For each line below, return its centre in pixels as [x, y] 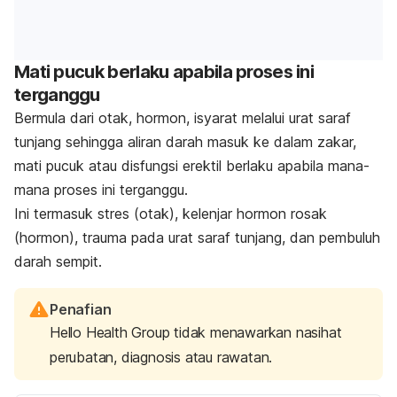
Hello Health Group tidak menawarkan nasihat [196, 332]
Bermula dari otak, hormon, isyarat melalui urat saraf [183, 117]
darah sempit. [58, 261]
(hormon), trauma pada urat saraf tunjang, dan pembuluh [197, 237]
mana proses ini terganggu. [101, 189]
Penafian [81, 309]
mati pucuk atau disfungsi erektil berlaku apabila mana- [192, 165]
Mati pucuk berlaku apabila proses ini [164, 71]
